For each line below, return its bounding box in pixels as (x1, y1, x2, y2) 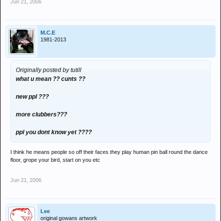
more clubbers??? (16, 111, 67, 118)
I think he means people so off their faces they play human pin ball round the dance (10, 149, 208, 155)
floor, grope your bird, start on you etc (10, 157, 100, 163)
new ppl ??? (16, 93, 49, 100)
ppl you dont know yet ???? (16, 129, 92, 136)
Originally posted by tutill (16, 67, 81, 74)
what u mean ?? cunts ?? (16, 75, 85, 82)
